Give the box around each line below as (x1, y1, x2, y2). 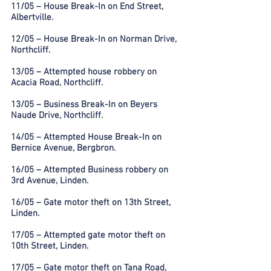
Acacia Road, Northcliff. (11, 77, 103, 88)
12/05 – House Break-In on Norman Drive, (11, 34, 177, 45)
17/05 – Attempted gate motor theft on (11, 230, 165, 241)
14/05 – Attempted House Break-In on (11, 132, 162, 143)
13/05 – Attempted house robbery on (11, 67, 157, 77)
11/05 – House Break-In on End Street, (11, 1, 163, 12)
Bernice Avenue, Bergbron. (11, 143, 116, 154)
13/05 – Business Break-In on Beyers (11, 99, 157, 110)
